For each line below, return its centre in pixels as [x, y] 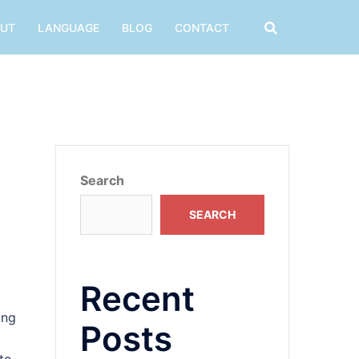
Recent [137, 298]
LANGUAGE [69, 27]
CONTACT [202, 27]
